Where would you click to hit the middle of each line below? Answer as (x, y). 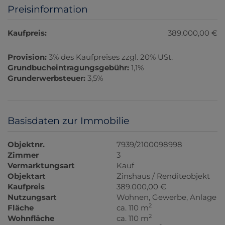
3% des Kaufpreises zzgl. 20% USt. (111, 57)
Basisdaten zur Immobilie (68, 121)
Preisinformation (48, 9)
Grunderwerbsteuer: (46, 78)
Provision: (27, 57)
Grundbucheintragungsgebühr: (68, 67)
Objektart (27, 176)
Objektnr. (26, 144)
